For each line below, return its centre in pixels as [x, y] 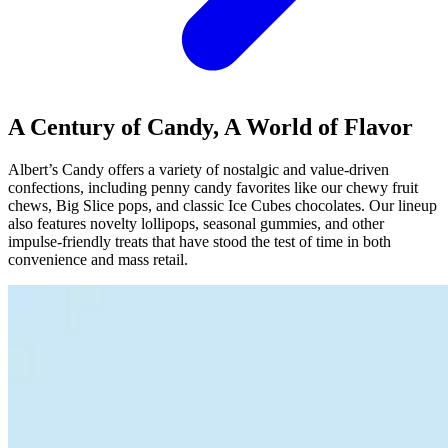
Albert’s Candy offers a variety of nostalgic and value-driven [198, 170]
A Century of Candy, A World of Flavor [210, 127]
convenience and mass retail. [98, 260]
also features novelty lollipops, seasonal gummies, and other [196, 224]
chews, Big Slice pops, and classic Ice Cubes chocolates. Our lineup [222, 206]
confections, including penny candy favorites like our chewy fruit [213, 188]
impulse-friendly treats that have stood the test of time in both [199, 242]
